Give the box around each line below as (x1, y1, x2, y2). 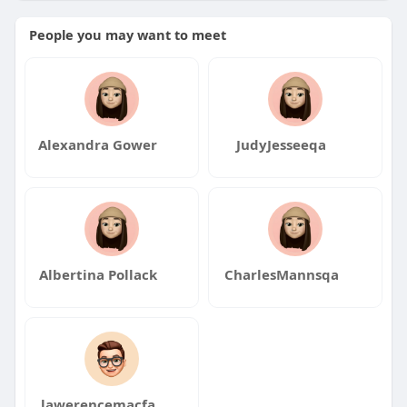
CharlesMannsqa (223, 265, 339, 283)
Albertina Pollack (38, 265, 157, 283)
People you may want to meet (28, 25, 226, 44)
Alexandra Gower (38, 135, 158, 154)
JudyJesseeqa (236, 135, 327, 154)
